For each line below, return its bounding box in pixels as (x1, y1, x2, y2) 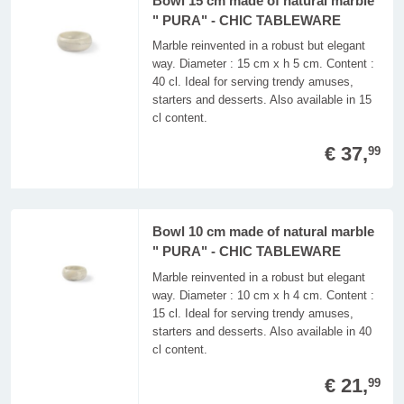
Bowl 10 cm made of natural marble (151, 225, 374, 240)
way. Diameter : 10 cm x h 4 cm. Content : (151, 288, 374, 302)
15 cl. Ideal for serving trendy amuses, (151, 306, 353, 320)
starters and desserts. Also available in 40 (151, 324, 372, 338)
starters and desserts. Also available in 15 (151, 93, 372, 107)
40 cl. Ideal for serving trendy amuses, (151, 75, 353, 89)
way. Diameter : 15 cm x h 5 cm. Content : (151, 57, 374, 71)
